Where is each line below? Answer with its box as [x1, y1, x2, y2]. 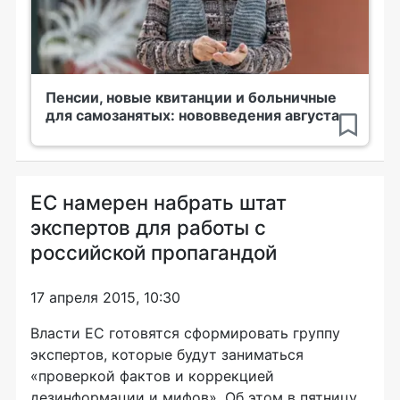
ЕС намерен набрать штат [30, 190, 287, 214]
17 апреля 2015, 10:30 [30, 288, 180, 306]
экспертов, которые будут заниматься [30, 346, 304, 363]
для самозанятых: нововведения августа [46, 106, 339, 124]
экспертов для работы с [30, 215, 266, 239]
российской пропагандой [30, 240, 277, 264]
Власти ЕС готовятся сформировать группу [30, 324, 340, 342]
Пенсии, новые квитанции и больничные [46, 88, 337, 106]
